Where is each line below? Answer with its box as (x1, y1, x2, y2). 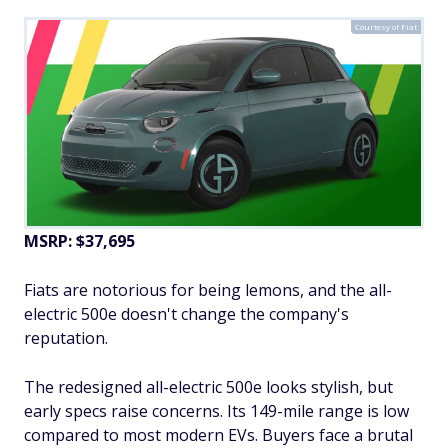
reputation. (24, 326, 108, 349)
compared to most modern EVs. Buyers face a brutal (24, 423, 413, 446)
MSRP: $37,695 (24, 229, 135, 252)
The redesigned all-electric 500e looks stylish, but (24, 375, 393, 398)
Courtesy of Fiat (355, 20, 417, 32)
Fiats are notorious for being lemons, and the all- (24, 278, 392, 301)
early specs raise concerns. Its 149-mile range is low (24, 399, 409, 422)
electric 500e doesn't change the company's (24, 302, 349, 325)
